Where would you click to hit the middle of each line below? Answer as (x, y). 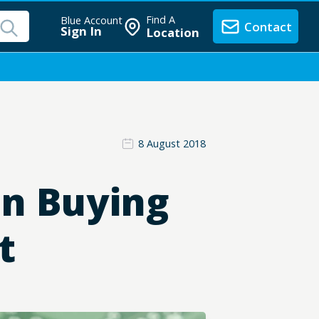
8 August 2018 (172, 143)
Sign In (81, 31)
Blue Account (91, 21)
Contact (268, 26)
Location (173, 32)
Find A (161, 19)
